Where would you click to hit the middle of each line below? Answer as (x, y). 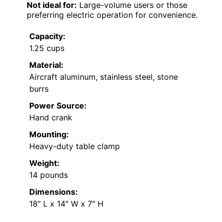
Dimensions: (54, 192)
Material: (46, 65)
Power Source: (58, 106)
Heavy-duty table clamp (75, 146)
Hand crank (51, 118)
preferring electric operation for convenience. (112, 15)
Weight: (44, 163)
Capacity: (47, 36)
